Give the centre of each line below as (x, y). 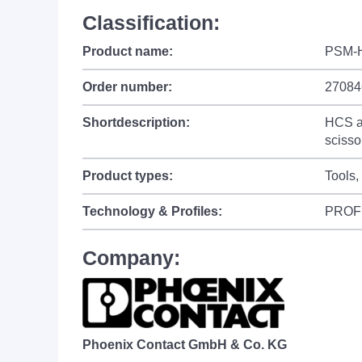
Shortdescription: (136, 122)
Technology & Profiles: (152, 211)
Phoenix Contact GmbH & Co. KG (185, 345)
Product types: (128, 176)
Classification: (151, 23)
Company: (131, 258)
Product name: (128, 51)
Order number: (127, 87)
